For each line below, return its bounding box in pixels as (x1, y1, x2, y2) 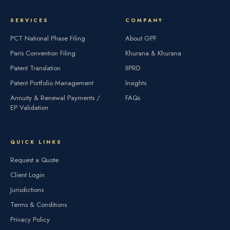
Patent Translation (10, 63, 61, 73)
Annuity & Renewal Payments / (10, 92, 100, 103)
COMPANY (125, 16, 163, 24)
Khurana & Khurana (125, 48, 181, 58)
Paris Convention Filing (10, 48, 75, 58)
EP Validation (10, 102, 48, 112)
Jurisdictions (10, 184, 44, 195)
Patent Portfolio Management (10, 78, 93, 88)
